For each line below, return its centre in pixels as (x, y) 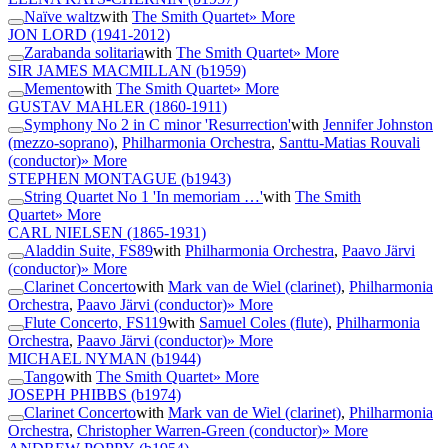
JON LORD (47, 35)
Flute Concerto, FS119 (95, 323)
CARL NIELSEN (65, 233)
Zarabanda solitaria (84, 53)
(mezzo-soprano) (61, 143)
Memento (54, 89)
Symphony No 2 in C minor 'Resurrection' (157, 125)
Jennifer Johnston (378, 125)
